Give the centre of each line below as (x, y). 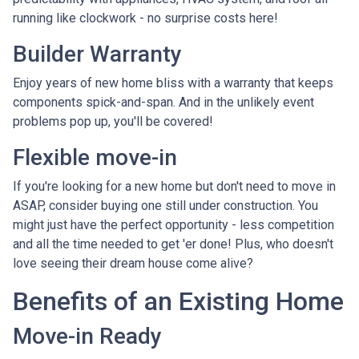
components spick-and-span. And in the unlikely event (163, 103)
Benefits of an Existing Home (178, 302)
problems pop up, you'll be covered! (113, 122)
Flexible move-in (95, 158)
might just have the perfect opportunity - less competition (173, 225)
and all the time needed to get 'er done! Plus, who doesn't (173, 244)
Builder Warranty (97, 54)
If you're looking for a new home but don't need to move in (174, 187)
